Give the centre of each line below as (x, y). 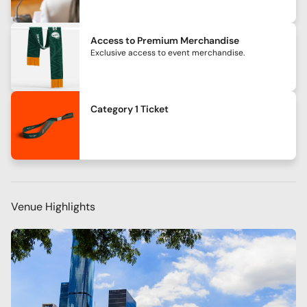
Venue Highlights (53, 206)
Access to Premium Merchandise (165, 40)
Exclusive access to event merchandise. (168, 52)
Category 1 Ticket (130, 109)
